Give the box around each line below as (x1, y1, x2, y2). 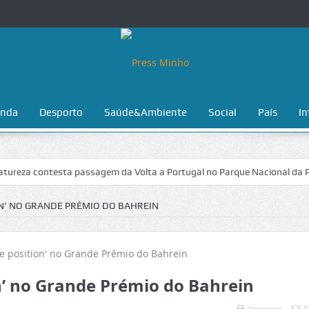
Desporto (39, 106, 83, 119)
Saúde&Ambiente (103, 106, 187, 119)
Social (208, 106, 237, 119)
